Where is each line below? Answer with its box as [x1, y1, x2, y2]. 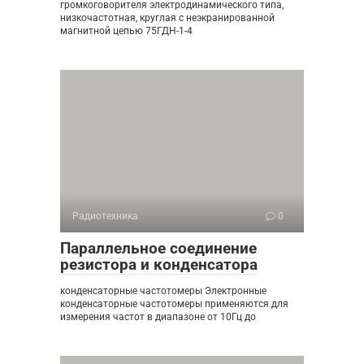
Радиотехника [72, 210, 138, 223]
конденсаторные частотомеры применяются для [60, 298, 288, 310]
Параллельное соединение [60, 239, 257, 258]
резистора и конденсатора [60, 255, 258, 275]
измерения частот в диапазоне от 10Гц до [60, 311, 256, 323]
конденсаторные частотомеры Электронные [60, 285, 266, 297]
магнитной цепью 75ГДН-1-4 [60, 25, 193, 37]
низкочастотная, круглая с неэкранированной [60, 12, 275, 24]
